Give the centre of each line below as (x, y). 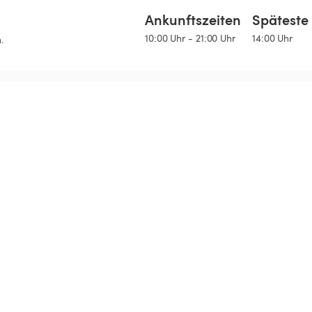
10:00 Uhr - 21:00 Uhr (190, 38)
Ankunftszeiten (193, 20)
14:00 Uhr (273, 38)
